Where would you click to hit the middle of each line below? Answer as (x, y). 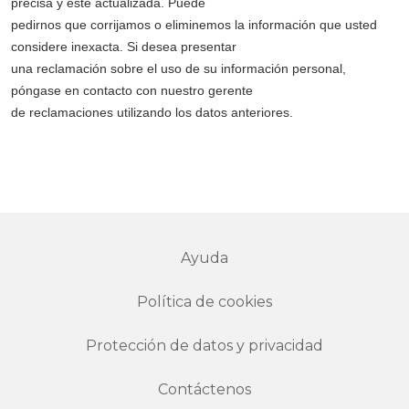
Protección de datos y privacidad (204, 346)
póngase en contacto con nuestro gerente (132, 90)
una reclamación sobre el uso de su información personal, (178, 68)
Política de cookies (204, 302)
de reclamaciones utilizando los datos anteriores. (152, 112)
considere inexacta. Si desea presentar (124, 47)
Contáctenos (204, 389)
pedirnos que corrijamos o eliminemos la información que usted (194, 25)
